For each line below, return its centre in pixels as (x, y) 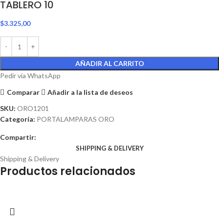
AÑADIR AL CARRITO (109, 64)
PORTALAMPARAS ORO (76, 119)
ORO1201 (33, 109)
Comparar (23, 92)
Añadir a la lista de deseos (90, 92)
